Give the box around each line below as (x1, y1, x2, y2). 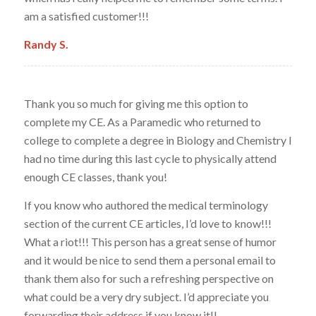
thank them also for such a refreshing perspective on (23, 271, 274, 285)
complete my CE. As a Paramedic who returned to (23, 115, 261, 129)
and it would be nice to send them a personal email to (23, 253, 276, 267)
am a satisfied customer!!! (23, 9, 149, 23)
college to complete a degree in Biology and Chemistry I (23, 133, 292, 147)
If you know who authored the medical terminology (23, 197, 268, 212)
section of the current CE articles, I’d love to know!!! (23, 216, 272, 230)
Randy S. (23, 37, 68, 51)
